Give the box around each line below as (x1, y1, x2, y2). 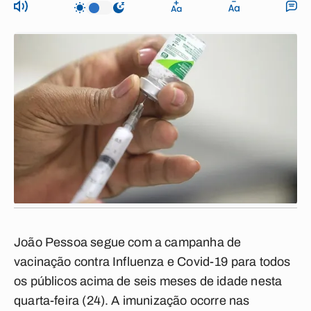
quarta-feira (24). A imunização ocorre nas (14, 294, 250, 308)
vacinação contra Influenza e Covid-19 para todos (14, 255, 291, 269)
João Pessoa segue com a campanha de (14, 235, 242, 249)
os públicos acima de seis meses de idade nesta (14, 274, 283, 288)
